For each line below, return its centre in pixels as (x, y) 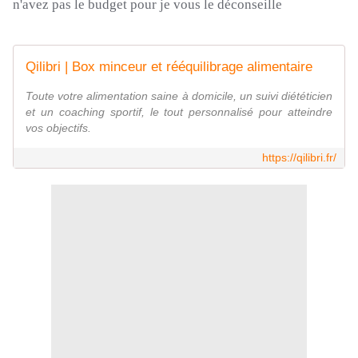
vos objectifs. (58, 128)
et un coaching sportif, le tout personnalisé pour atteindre (179, 112)
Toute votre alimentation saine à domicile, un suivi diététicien (179, 96)
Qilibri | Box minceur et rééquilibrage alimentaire (169, 67)
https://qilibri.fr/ (299, 158)
